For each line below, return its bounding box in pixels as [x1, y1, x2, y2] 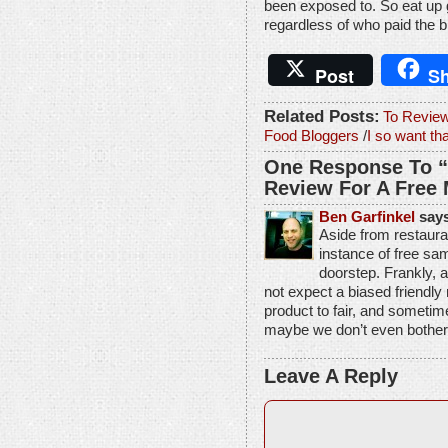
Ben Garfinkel [319, 208, 415, 225]
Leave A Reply [264, 364, 398, 387]
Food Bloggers [264, 127, 359, 144]
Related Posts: [264, 105, 380, 126]
